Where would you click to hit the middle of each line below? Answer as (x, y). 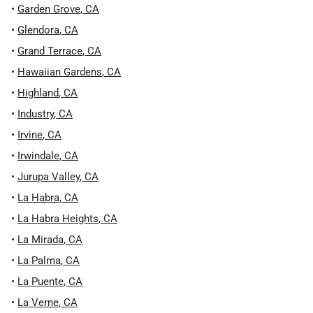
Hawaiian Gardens (60, 72)
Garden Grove (49, 9)
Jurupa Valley (49, 177)
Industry (36, 114)
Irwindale (38, 156)
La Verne (38, 303)
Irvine (30, 135)
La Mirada (41, 240)
